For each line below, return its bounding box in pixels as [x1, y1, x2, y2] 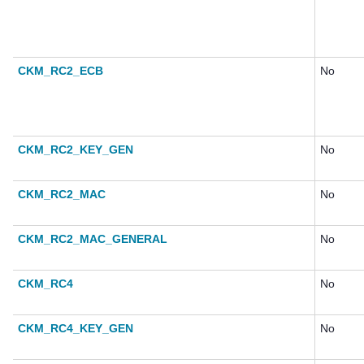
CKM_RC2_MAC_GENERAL [18, 232, 167, 246]
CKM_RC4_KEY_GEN [18, 322, 133, 336]
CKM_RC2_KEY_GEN [18, 143, 133, 157]
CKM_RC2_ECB [18, 64, 103, 78]
